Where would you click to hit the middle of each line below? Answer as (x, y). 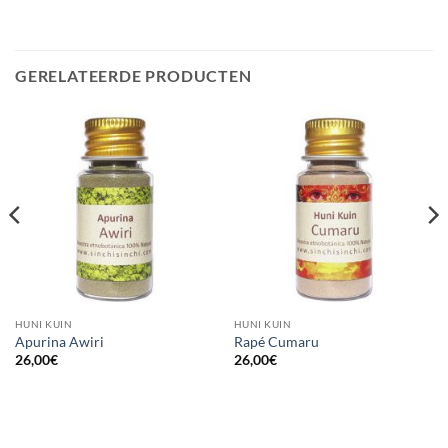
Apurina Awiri (59, 341)
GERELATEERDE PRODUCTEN (133, 76)
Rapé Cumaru (276, 341)
